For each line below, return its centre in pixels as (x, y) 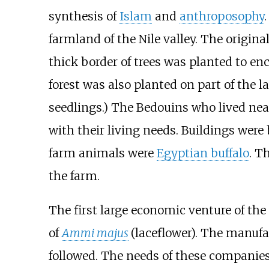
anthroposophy (222, 16)
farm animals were (102, 153)
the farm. (74, 176)
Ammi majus (95, 233)
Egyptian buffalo (203, 153)
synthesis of (84, 16)
